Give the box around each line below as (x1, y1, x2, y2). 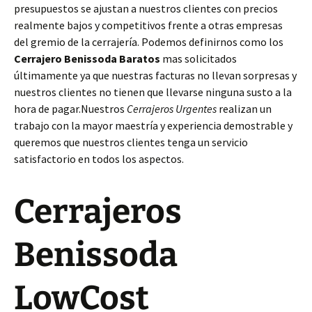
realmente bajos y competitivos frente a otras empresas (14, 18, 283, 33)
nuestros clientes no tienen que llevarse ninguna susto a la (14, 85, 292, 100)
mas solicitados (160, 52, 237, 66)
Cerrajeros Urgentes (127, 102, 217, 116)
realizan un (217, 102, 272, 116)
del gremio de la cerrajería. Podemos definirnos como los (14, 35, 283, 49)
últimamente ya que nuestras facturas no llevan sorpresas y (14, 68, 297, 83)
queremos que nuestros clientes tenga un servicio (14, 135, 248, 150)
